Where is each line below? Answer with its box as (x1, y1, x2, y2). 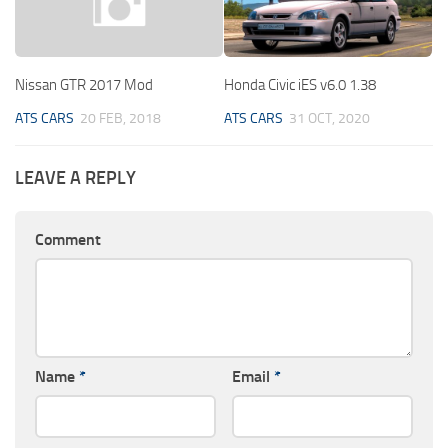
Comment (35, 229, 101, 249)
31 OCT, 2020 (289, 109, 370, 127)
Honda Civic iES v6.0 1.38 (224, 75, 376, 94)
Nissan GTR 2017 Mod (15, 75, 153, 94)
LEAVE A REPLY (15, 166, 136, 189)
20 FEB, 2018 (80, 109, 161, 127)
